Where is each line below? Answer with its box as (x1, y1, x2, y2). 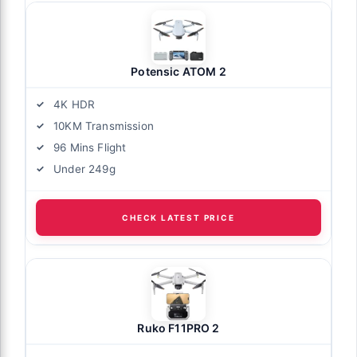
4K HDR (53, 98, 96, 112)
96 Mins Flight (53, 141, 127, 155)
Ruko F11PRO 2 (137, 321, 220, 335)
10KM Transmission (53, 120, 154, 133)
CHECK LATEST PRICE (122, 213, 235, 223)
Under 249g (53, 163, 116, 176)
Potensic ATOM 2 (131, 65, 226, 79)
